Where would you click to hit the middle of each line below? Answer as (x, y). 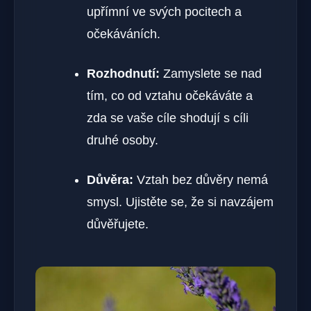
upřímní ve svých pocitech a (164, 11)
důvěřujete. (118, 224)
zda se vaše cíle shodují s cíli (168, 118)
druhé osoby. (123, 140)
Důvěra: (110, 179)
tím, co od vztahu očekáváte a (170, 95)
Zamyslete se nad (211, 73)
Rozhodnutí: (123, 73)
